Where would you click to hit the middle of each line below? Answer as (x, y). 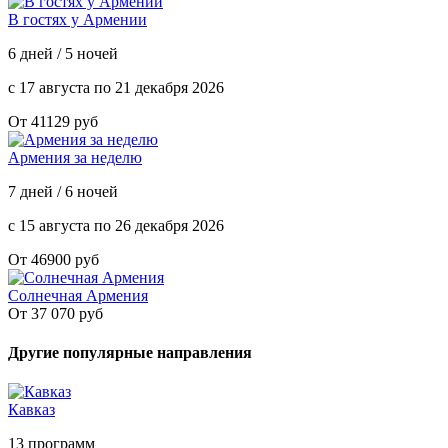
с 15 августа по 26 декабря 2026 (116, 225)
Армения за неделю (75, 157)
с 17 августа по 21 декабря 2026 (116, 87)
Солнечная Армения (78, 295)
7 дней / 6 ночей (63, 191)
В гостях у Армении (77, 19)
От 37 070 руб (55, 313)
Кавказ (31, 410)
